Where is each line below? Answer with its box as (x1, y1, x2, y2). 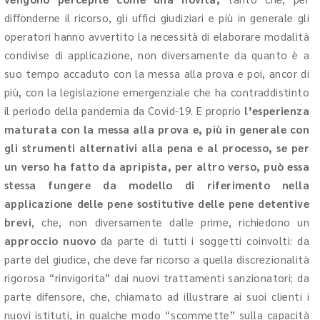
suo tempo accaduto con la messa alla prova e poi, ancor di (4, 66, 309, 80)
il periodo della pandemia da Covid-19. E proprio (4, 103, 245, 117)
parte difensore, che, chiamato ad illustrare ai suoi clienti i (4, 289, 309, 303)
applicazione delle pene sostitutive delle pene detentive (4, 196, 309, 210)
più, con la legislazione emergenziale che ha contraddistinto (4, 84, 309, 99)
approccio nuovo (4, 233, 96, 247)
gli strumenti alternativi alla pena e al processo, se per (4, 140, 309, 154)
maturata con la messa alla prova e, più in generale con (4, 121, 309, 136)
